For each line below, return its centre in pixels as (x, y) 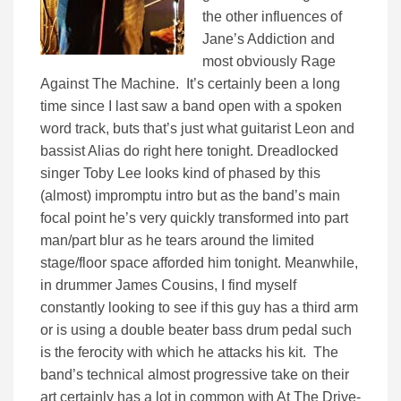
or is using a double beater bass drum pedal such (196, 330)
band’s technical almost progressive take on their (195, 375)
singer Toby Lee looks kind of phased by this (180, 174)
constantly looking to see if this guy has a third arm (199, 308)
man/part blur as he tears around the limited (177, 241)
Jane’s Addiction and (269, 39)
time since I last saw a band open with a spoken (191, 107)
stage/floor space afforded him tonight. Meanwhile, (199, 263)
